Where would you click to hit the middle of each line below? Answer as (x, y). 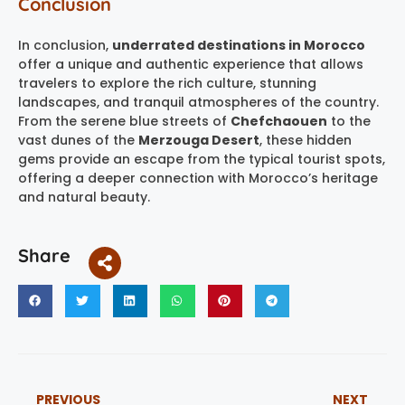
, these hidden (306, 140)
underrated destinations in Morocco (239, 45)
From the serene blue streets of (124, 121)
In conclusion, (65, 45)
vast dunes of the (78, 140)
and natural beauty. (84, 197)
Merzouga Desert (199, 140)
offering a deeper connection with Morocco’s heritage (198, 178)
